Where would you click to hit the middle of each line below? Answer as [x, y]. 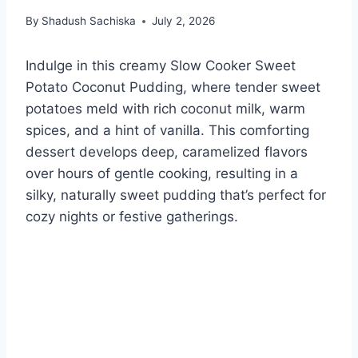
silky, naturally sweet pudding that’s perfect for [176, 195]
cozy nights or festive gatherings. [132, 217]
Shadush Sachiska [89, 21]
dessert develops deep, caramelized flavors [167, 152]
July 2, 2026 [184, 21]
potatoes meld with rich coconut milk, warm [165, 109]
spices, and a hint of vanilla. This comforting [167, 131]
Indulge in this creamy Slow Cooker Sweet [161, 66]
